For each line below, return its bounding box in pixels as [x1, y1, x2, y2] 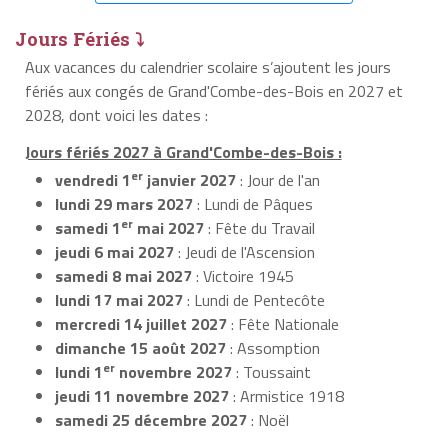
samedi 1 [55, 215, 121, 240]
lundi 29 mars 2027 [55, 191, 193, 216]
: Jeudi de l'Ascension [174, 239, 315, 264]
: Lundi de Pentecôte [183, 287, 325, 312]
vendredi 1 [55, 167, 131, 192]
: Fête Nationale [227, 311, 339, 336]
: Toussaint [232, 359, 311, 384]
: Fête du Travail [204, 215, 315, 240]
